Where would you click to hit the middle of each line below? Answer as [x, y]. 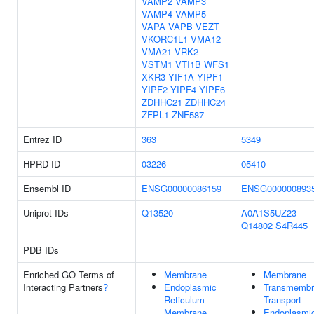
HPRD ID [42, 164]
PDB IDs [41, 250]
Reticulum [184, 300]
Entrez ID [42, 139]
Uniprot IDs [46, 213]
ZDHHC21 [162, 102]
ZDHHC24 [205, 102]
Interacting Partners [63, 287]
